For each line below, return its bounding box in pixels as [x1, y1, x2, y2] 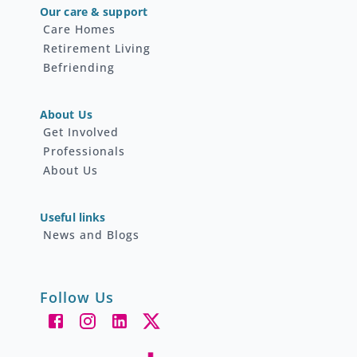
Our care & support [40, 4, 148, 19]
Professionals [43, 143, 125, 159]
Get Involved [43, 124, 119, 139]
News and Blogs [43, 227, 139, 242]
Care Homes [43, 22, 116, 37]
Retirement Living [43, 41, 151, 56]
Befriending [43, 60, 115, 75]
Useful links [40, 210, 106, 225]
